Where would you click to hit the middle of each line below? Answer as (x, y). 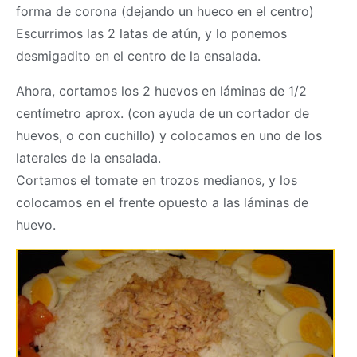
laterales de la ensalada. (88, 158)
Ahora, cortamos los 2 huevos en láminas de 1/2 (161, 91)
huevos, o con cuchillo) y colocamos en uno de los (169, 136)
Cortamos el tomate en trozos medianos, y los (157, 180)
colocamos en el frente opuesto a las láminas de (162, 203)
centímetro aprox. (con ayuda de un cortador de (163, 114)
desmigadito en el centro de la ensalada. (138, 56)
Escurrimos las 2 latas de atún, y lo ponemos (151, 34)
